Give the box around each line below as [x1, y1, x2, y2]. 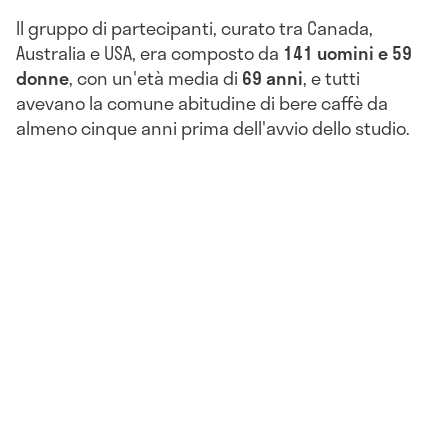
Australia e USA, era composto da [16, 38, 283, 67]
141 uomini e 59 [283, 38, 412, 67]
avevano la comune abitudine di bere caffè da [16, 88, 388, 117]
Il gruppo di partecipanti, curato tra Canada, [16, 13, 373, 42]
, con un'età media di [69, 63, 242, 92]
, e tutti [303, 63, 360, 92]
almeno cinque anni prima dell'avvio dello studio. [16, 113, 410, 142]
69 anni [242, 63, 303, 92]
